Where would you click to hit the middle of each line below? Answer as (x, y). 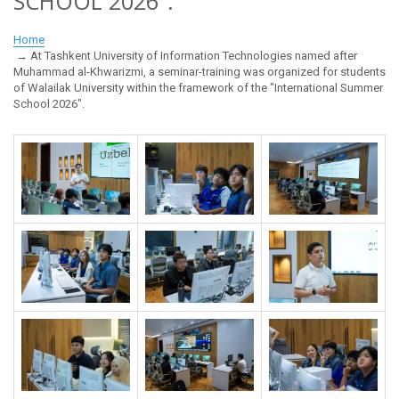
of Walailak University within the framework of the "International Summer (198, 87)
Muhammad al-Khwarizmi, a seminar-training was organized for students (199, 71)
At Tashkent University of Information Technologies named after (194, 55)
